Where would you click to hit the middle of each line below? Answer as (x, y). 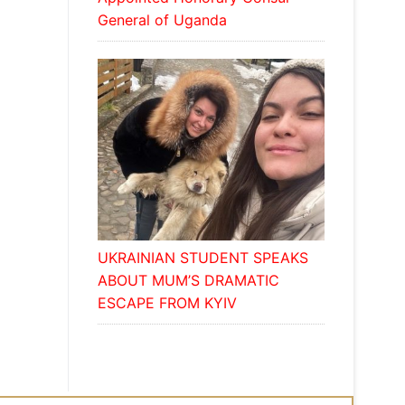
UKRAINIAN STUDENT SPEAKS (202, 260)
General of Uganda (162, 21)
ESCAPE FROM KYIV (167, 305)
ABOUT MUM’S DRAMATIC (188, 283)
